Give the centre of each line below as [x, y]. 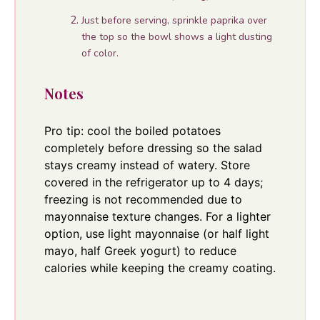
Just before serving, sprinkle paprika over [174, 20]
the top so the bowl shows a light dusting [176, 36]
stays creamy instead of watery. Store [147, 165]
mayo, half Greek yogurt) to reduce [140, 250]
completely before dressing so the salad [153, 147]
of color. [100, 53]
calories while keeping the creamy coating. [160, 267]
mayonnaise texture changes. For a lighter [157, 216]
